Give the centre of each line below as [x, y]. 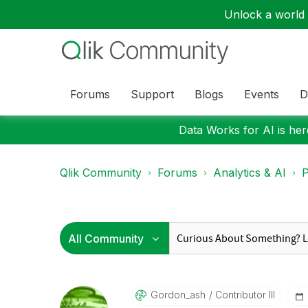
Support [152, 94]
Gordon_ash [178, 295]
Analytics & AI [250, 173]
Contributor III [243, 295]
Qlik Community [101, 173]
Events [262, 94]
